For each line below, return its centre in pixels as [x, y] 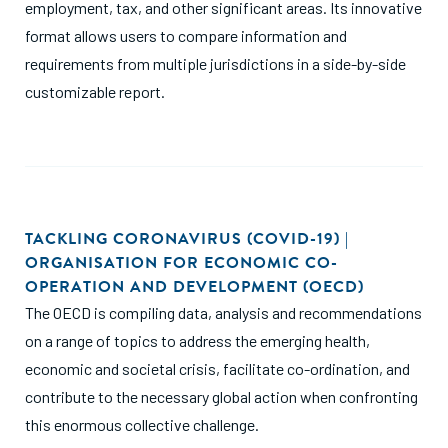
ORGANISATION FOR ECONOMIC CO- [181, 263]
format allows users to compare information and [186, 35]
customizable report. [95, 91]
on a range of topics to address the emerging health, [197, 340]
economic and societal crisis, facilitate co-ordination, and [217, 368]
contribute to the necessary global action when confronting [221, 396]
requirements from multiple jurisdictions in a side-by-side [215, 63]
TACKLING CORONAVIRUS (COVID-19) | [187, 239]
